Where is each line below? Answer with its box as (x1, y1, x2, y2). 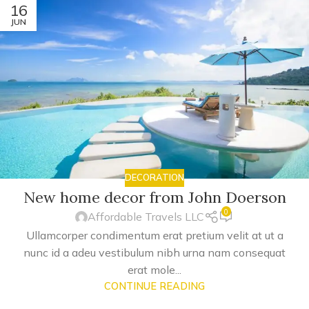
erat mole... (128, 262, 181, 277)
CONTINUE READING (104, 279, 205, 292)
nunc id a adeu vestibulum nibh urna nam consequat (23, 245, 286, 259)
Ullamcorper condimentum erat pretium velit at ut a (26, 228, 283, 242)
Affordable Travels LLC (88, 210, 205, 224)
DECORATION (125, 172, 184, 183)
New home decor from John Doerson (23, 187, 286, 207)
